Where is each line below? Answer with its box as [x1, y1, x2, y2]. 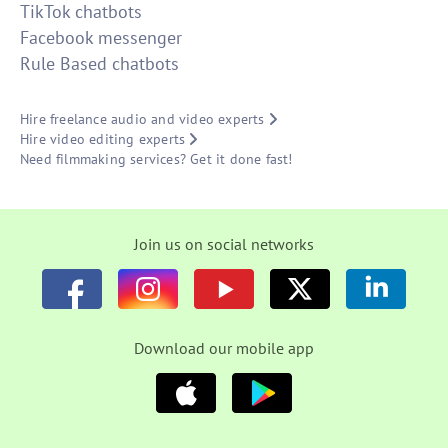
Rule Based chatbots [20, 52, 179, 76]
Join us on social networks [134, 234, 314, 255]
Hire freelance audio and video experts [20, 110, 265, 129]
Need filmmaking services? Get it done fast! [20, 150, 293, 169]
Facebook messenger [20, 26, 182, 50]
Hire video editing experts [20, 130, 186, 149]
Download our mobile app [134, 338, 314, 359]
